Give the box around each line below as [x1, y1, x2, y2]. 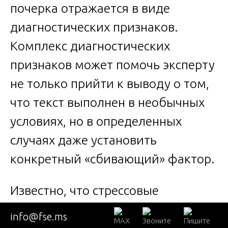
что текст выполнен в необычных [10, 95, 205, 109]
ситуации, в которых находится [10, 202, 194, 216]
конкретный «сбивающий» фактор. [10, 151, 215, 166]
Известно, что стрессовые [10, 183, 159, 197]
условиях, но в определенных [10, 113, 182, 128]
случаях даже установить [10, 132, 157, 147]
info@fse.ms [10, 211, 67, 222]
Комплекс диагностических [10, 38, 170, 53]
